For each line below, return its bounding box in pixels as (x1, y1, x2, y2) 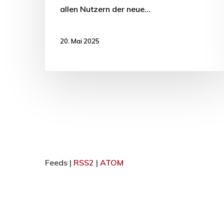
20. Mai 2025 (60, 37, 99, 45)
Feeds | (45, 157, 73, 167)
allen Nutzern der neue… (60, 4, 150, 14)
